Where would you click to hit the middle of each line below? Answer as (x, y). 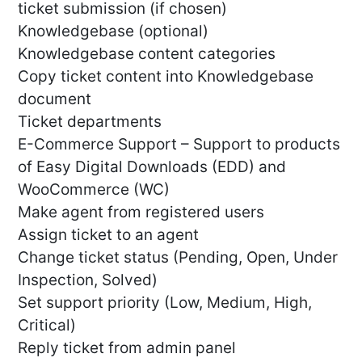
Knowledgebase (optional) (113, 32)
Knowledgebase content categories (147, 54)
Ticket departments (90, 122)
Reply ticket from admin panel (127, 348)
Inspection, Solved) (88, 280)
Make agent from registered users (141, 213)
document (55, 99)
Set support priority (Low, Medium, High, (165, 303)
